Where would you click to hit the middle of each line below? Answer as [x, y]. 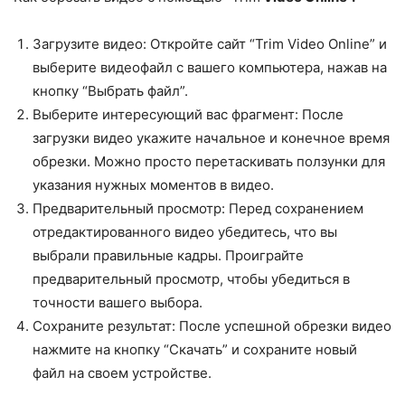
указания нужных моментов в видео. [153, 185]
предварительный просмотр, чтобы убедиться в [191, 279]
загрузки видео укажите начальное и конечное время [211, 138]
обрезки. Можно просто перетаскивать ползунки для [209, 161]
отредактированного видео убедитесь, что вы [185, 232]
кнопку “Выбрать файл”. [110, 91]
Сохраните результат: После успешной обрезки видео [212, 326]
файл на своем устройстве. [122, 373]
